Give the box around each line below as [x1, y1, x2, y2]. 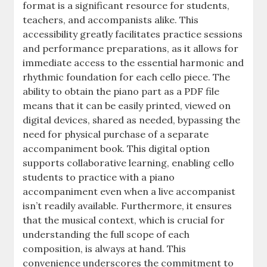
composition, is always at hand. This [23, 243, 187, 255]
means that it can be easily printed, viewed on [23, 100, 231, 112]
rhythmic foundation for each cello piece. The [23, 71, 231, 83]
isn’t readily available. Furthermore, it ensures [23, 200, 232, 212]
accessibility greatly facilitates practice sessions [23, 28, 243, 41]
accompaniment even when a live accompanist [23, 185, 236, 198]
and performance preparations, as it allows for [23, 42, 239, 55]
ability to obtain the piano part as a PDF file [23, 85, 220, 98]
